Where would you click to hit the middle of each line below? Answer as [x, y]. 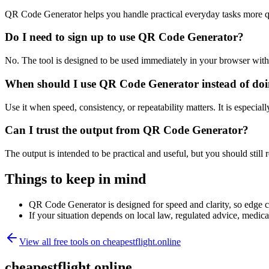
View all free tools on [61, 241]
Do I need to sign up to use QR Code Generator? [124, 37]
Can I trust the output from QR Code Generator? [127, 130]
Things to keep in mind [75, 179]
